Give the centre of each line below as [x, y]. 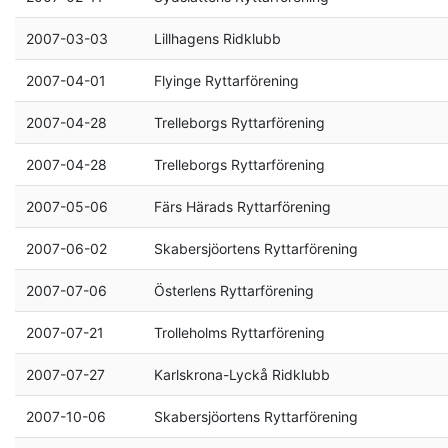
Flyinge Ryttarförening [226, 80]
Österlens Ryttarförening [233, 290]
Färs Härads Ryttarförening [242, 206]
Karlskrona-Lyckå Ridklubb [241, 374]
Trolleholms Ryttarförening [239, 332]
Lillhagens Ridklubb [217, 38]
